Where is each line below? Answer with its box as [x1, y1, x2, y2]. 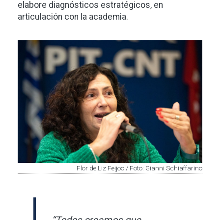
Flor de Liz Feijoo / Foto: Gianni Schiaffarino [77, 164, 202, 172]
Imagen [17, 40, 54, 53]
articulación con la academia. [18, 11, 128, 22]
